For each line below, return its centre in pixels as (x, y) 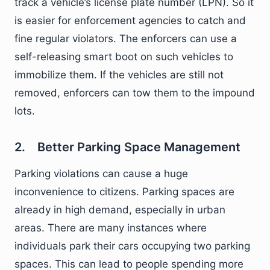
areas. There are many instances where (111, 228)
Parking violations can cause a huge (101, 174)
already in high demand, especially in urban (120, 210)
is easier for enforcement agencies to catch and (130, 20)
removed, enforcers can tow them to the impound (135, 93)
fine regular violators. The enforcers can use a (126, 39)
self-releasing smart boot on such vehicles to (124, 57)
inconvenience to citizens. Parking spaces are (124, 192)
